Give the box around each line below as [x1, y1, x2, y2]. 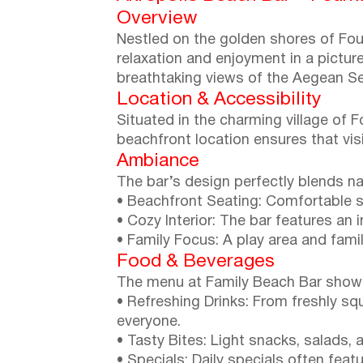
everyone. [117, 314, 181, 329]
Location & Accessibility [117, 91, 322, 109]
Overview [117, 10, 197, 28]
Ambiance [117, 152, 199, 170]
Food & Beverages [117, 253, 275, 271]
